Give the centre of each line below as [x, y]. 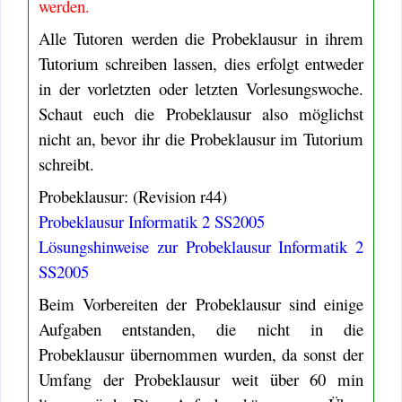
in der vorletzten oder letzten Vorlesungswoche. [201, 88]
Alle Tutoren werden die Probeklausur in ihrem [201, 38]
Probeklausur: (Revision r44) [132, 196]
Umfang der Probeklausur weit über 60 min [201, 379]
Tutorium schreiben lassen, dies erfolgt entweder [201, 63]
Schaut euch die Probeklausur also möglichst [201, 113]
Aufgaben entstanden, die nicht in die [201, 328]
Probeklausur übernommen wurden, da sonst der [201, 354]
